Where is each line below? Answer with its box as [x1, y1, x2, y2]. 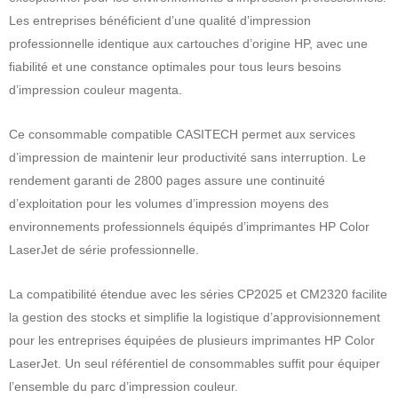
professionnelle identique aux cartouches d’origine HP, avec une [9, 36, 368, 51]
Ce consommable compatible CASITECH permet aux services [9, 126, 355, 141]
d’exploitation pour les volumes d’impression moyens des [9, 195, 329, 211]
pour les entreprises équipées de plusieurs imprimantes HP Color [9, 332, 375, 347]
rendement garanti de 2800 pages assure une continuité [9, 172, 325, 187]
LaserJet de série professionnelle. [9, 242, 199, 257]
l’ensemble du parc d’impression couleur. [9, 378, 238, 394]
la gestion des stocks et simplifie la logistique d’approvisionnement [9, 309, 380, 324]
